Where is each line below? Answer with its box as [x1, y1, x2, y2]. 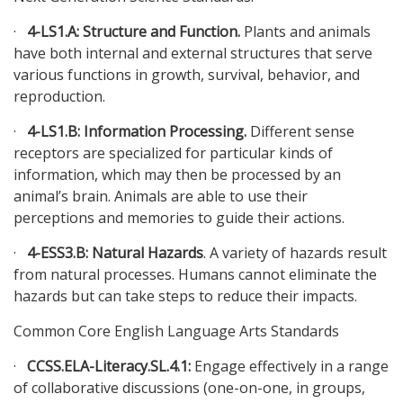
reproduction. [13, 86, 105, 107]
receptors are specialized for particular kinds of [13, 143, 333, 164]
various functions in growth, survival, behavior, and [13, 65, 360, 85]
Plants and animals [240, 22, 371, 42]
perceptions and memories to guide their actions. [13, 208, 345, 228]
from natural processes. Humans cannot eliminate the [13, 264, 377, 285]
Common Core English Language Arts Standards [13, 321, 339, 342]
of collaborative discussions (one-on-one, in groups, [13, 378, 365, 399]
